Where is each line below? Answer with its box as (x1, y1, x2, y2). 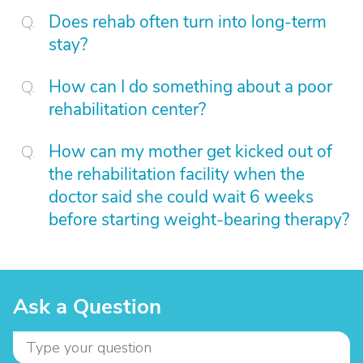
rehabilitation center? (49, 98, 206, 121)
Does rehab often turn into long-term (49, 11, 327, 33)
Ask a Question (13, 293, 161, 321)
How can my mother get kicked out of (49, 140, 332, 163)
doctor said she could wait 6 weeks (49, 186, 314, 208)
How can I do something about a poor (49, 75, 332, 98)
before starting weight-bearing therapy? (49, 208, 349, 231)
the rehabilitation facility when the (49, 163, 305, 186)
